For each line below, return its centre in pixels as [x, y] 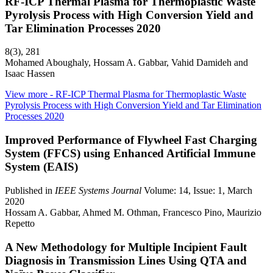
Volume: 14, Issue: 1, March [198, 190]
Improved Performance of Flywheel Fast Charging [131, 140]
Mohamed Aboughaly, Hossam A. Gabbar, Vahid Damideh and [126, 63]
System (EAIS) [41, 167]
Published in [30, 190]
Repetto [20, 223]
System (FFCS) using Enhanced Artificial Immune [130, 154]
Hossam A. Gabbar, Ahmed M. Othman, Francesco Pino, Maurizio [133, 212]
